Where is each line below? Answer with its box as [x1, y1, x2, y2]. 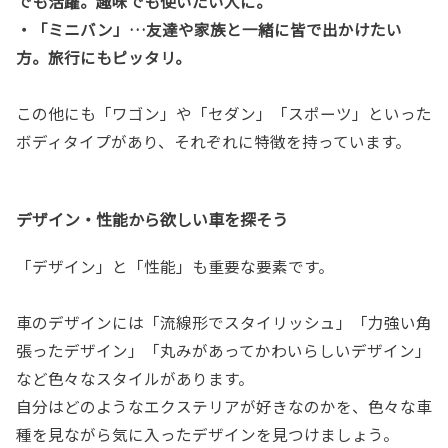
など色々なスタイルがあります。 [16, 366, 254, 389]
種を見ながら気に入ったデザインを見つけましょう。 [16, 422, 399, 445]
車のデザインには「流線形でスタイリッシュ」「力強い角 [16, 310, 432, 333]
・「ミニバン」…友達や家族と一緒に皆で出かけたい [16, 17, 402, 40]
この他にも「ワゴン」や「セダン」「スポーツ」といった [16, 101, 432, 124]
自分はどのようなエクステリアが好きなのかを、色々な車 [16, 394, 432, 417]
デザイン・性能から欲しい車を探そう [16, 206, 288, 231]
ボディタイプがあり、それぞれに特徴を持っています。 [16, 129, 411, 152]
